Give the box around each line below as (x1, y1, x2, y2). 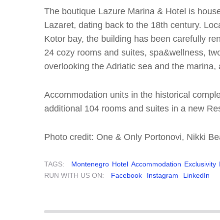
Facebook (111, 171, 142, 179)
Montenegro (71, 160, 109, 168)
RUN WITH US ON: (44, 171, 104, 179)
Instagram (147, 171, 178, 179)
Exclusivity (184, 160, 216, 168)
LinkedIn (183, 171, 210, 179)
